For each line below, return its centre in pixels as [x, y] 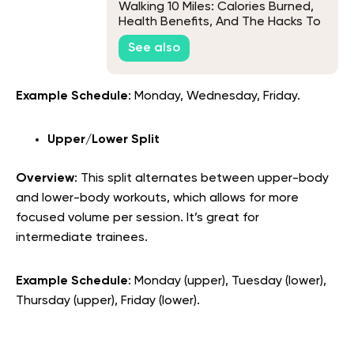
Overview [45, 179]
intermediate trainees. [82, 238]
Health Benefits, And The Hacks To [220, 22]
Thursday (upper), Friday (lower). [108, 301]
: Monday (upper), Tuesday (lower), [227, 282]
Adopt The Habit [169, 37]
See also [154, 49]
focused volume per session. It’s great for [137, 218]
